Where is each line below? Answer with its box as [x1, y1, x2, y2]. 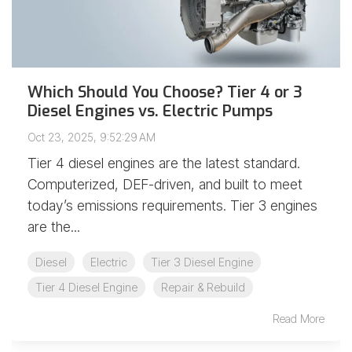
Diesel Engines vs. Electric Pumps [27, 101, 273, 122]
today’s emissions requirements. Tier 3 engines [27, 197, 317, 214]
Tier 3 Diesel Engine [151, 255, 253, 269]
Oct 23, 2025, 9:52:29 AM [27, 130, 156, 144]
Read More [273, 312, 324, 325]
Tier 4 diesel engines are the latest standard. [27, 155, 300, 171]
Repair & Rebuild [161, 280, 245, 294]
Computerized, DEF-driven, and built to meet [27, 176, 302, 192]
